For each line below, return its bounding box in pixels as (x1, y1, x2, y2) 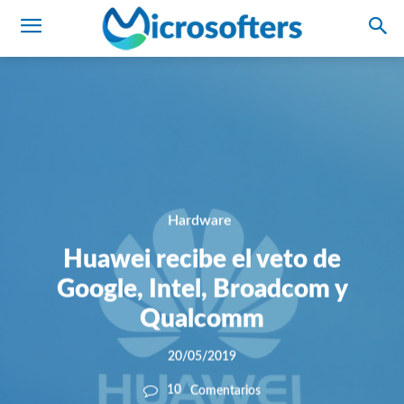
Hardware (168, 213, 232, 228)
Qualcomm (140, 306, 264, 332)
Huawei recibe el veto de (63, 246, 341, 272)
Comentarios (190, 384, 261, 398)
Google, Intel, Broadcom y (56, 276, 348, 302)
